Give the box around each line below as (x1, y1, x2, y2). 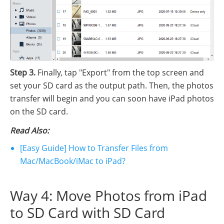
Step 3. (10, 66, 35, 78)
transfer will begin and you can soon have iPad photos (10, 92, 214, 104)
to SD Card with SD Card (10, 203, 165, 222)
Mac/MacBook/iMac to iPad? (20, 155, 125, 167)
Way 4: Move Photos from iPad (10, 186, 207, 205)
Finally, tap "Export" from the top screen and (35, 66, 204, 78)
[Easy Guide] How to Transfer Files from (20, 142, 168, 154)
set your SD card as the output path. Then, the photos (10, 79, 213, 91)
